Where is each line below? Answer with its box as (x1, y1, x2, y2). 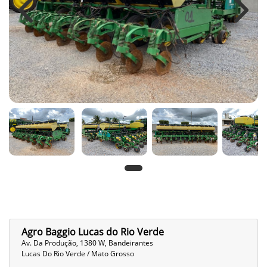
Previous (26, 10, 66, 23)
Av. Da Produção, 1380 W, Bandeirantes (21, 238, 153, 249)
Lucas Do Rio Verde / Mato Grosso (21, 249, 134, 259)
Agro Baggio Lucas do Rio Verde (21, 225, 164, 239)
